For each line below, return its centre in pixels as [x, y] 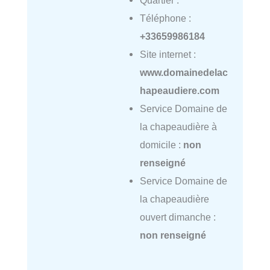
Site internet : [168, 55]
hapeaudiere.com [179, 91]
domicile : [161, 145]
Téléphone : [165, 18]
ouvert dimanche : [177, 217]
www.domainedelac [184, 73]
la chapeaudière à [178, 127]
